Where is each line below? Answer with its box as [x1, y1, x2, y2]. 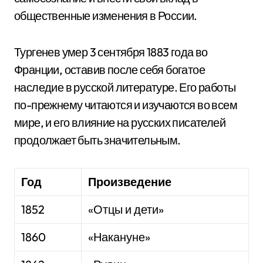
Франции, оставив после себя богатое [14, 62, 205, 77]
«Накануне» [88, 230, 151, 244]
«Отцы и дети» [88, 202, 164, 217]
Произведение [88, 174, 171, 189]
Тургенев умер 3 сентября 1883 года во [14, 45, 208, 59]
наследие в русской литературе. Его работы [14, 80, 236, 95]
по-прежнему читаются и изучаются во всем [14, 97, 237, 112]
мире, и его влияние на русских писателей [14, 115, 225, 130]
